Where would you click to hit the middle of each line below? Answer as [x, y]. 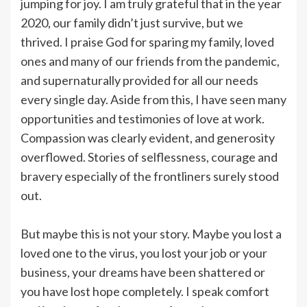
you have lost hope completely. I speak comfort [145, 291]
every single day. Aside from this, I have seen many [153, 99]
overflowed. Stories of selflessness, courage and [149, 157]
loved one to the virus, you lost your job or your [144, 253]
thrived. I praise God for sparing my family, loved [147, 41]
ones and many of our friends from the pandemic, [150, 61]
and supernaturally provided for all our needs [139, 80]
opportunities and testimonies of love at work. [143, 118]
